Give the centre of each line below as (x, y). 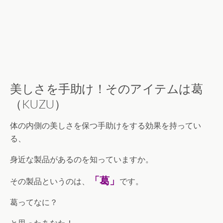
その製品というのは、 (50, 181)
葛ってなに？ (34, 202)
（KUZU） (38, 104)
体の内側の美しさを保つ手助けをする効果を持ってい (106, 125)
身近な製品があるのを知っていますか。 (82, 159)
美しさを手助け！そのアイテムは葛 (107, 88)
